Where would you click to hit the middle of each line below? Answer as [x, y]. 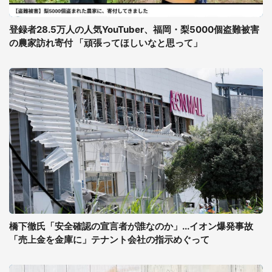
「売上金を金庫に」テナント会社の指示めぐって [109, 240]
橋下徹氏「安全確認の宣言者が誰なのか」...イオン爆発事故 [131, 226]
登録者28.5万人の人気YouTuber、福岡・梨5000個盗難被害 [134, 29]
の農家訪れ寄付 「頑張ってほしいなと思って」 [106, 43]
